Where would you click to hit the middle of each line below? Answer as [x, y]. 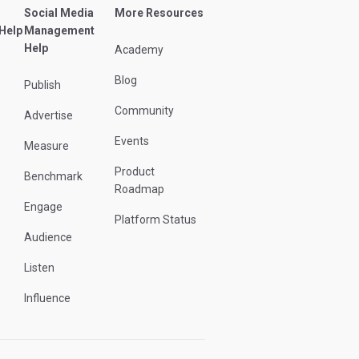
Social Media [59, 13]
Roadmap [139, 190]
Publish [42, 85]
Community [144, 111]
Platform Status [155, 220]
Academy [139, 50]
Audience [48, 238]
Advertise [48, 116]
